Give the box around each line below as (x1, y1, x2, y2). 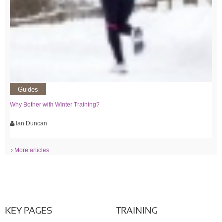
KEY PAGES (5, 206, 52, 216)
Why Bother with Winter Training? (10, 101, 100, 108)
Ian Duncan (14, 119, 47, 127)
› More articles (11, 146, 49, 154)
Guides (18, 86, 38, 94)
